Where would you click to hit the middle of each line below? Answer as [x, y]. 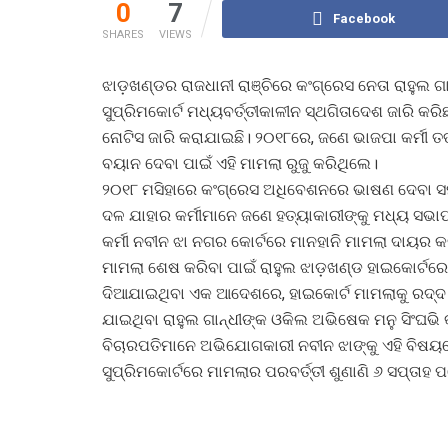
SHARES [123, 34]
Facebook [364, 18]
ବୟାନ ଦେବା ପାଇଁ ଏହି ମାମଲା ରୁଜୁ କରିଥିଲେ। [240, 163]
